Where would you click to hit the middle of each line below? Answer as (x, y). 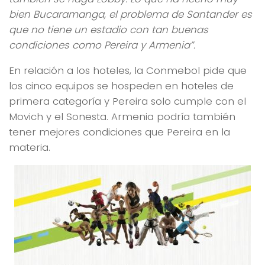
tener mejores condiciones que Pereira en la (119, 132)
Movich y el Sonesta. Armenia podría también (122, 116)
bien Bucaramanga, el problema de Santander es (130, 14)
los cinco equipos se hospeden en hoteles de (121, 85)
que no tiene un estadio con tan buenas (109, 30)
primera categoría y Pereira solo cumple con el (127, 101)
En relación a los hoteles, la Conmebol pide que (128, 70)
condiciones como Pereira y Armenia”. (102, 45)
